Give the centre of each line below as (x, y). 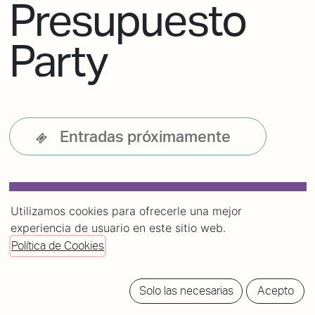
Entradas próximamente (145, 136)
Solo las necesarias (186, 291)
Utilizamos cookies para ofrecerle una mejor (126, 211)
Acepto (275, 291)
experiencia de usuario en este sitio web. (118, 228)
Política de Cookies (58, 246)
